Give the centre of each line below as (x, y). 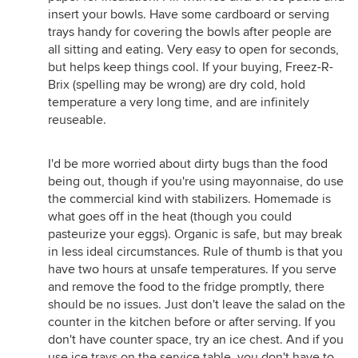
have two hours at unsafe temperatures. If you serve (192, 269)
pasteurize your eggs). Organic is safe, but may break (195, 234)
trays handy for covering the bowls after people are (190, 32)
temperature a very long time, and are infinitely (179, 102)
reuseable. (77, 120)
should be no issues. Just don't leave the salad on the (197, 304)
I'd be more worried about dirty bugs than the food (188, 164)
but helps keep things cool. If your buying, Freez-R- (191, 67)
